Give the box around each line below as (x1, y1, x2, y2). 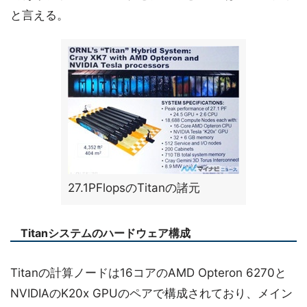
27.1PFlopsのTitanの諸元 (68, 180, 200, 195)
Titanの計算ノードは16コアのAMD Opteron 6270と (10, 265, 286, 280)
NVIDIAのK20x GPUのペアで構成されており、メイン (10, 286, 293, 300)
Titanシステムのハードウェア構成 (21, 225, 191, 240)
